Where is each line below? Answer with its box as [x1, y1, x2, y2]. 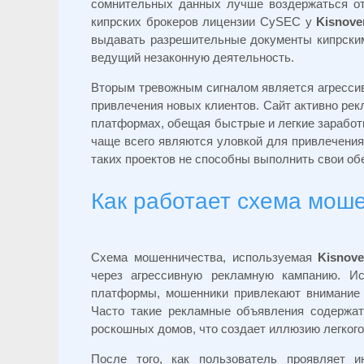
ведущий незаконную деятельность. [91, 50, 294, 65]
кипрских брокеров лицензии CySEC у [91, 15, 317, 29]
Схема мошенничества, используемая [91, 250, 318, 265]
